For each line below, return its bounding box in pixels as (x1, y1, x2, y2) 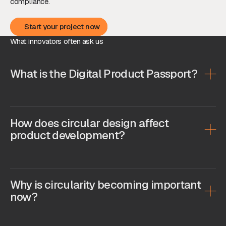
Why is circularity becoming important (10, 177, 201, 192)
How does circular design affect (10, 116, 168, 131)
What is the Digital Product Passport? (10, 66, 197, 81)
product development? (10, 128, 125, 143)
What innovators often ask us (10, 36, 103, 46)
